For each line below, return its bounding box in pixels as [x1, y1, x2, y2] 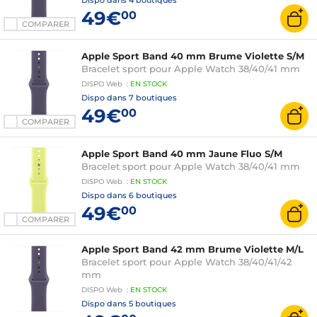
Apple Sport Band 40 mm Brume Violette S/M [81, 50, 304, 62]
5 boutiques [129, 299, 176, 309]
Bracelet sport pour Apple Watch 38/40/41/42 [81, 256, 292, 267]
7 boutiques [129, 93, 177, 103]
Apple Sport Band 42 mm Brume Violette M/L [81, 243, 304, 255]
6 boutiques [129, 190, 177, 200]
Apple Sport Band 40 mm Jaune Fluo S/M [81, 148, 282, 159]
